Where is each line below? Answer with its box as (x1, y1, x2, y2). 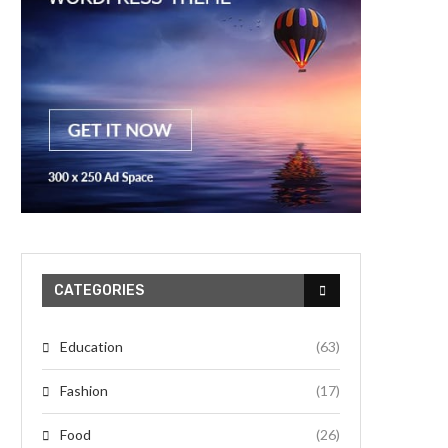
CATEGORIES (54, 282, 144, 300)
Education (60, 338, 123, 356)
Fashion (60, 382, 108, 400)
